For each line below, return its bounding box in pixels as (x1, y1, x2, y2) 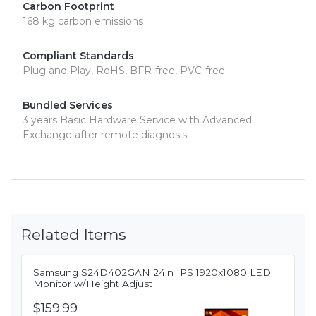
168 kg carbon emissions (23, 14, 143, 28)
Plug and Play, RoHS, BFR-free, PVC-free (23, 63, 225, 77)
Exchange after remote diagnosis (23, 128, 187, 141)
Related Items (21, 224, 126, 243)
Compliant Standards (23, 49, 134, 62)
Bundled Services (23, 98, 113, 111)
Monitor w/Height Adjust (33, 277, 152, 289)
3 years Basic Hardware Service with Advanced (23, 113, 252, 126)
